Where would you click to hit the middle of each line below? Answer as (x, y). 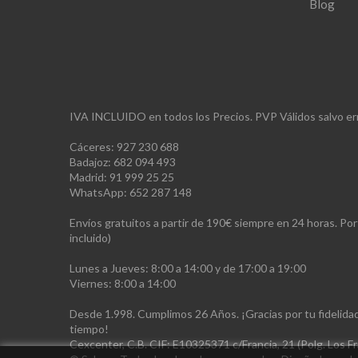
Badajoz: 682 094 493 (123, 161)
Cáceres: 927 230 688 (124, 146)
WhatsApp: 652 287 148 (131, 192)
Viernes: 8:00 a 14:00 (123, 283)
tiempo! (89, 328)
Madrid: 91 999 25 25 (122, 177)
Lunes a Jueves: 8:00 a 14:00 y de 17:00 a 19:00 (188, 268)
